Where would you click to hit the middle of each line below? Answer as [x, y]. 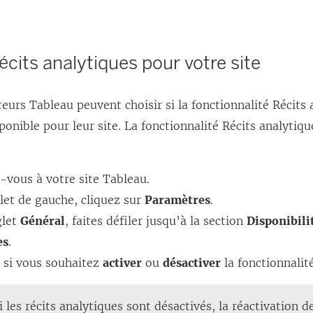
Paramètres [178, 200]
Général [43, 221]
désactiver [192, 263]
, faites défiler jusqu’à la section [156, 221]
